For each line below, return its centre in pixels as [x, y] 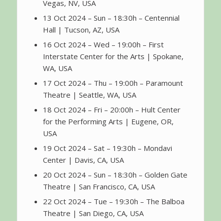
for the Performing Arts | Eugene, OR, [108, 122]
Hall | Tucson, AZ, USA [81, 30]
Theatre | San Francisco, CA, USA [99, 187]
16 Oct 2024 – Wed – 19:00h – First [103, 45]
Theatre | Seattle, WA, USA [89, 95]
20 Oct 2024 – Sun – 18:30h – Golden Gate [115, 175]
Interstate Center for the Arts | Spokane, [113, 56]
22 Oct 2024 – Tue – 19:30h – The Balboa [113, 202]
